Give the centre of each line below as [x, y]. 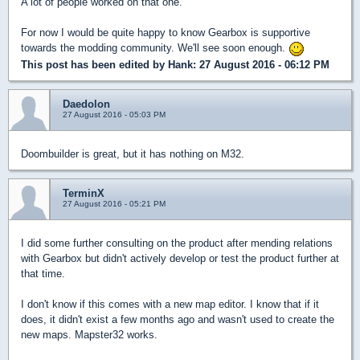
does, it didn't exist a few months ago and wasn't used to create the [178, 319]
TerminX [84, 193]
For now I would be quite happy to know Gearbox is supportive [166, 33]
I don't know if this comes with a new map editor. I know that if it [170, 304]
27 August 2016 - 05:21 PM [114, 203]
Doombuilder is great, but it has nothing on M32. [133, 153]
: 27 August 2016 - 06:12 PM [261, 64]
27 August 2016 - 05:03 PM [114, 114]
